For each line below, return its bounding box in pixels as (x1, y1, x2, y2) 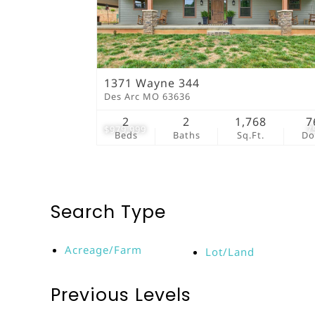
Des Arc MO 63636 (104, 90, 191, 103)
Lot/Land (205, 245, 255, 259)
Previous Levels (51, 283, 191, 307)
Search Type (51, 200, 166, 224)
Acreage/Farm (65, 243, 142, 257)
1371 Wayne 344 (104, 75, 200, 91)
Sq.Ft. (237, 129, 265, 141)
